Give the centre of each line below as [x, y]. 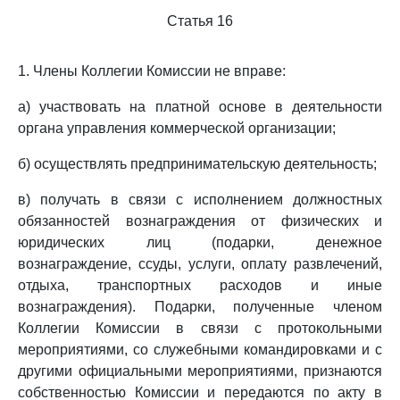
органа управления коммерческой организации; [177, 128]
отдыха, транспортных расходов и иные [200, 285]
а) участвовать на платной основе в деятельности [200, 107]
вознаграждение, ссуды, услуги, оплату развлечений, [200, 264]
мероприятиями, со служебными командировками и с [200, 350]
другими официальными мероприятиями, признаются [200, 371]
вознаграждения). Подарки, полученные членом [200, 307]
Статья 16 [200, 21]
